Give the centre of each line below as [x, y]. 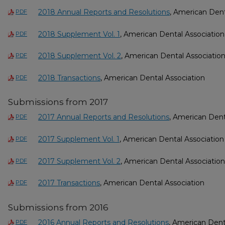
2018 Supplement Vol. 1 [79, 34]
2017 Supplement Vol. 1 [79, 139]
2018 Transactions [69, 78]
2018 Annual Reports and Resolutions [104, 12]
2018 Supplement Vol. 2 [80, 56]
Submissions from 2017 [58, 102]
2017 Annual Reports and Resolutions [104, 117]
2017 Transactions [69, 183]
